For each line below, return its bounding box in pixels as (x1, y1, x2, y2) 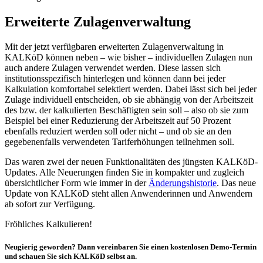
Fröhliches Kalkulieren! (5, 218, 92, 229)
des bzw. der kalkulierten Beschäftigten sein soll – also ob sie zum (5, 104, 248, 115)
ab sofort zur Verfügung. (5, 198, 95, 209)
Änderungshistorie (149, 177, 217, 188)
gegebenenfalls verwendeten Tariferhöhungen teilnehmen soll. (5, 136, 234, 147)
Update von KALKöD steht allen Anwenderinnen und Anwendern (5, 188, 252, 198)
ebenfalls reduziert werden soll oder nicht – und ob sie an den (5, 126, 231, 136)
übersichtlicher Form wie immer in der (5, 177, 149, 188)
